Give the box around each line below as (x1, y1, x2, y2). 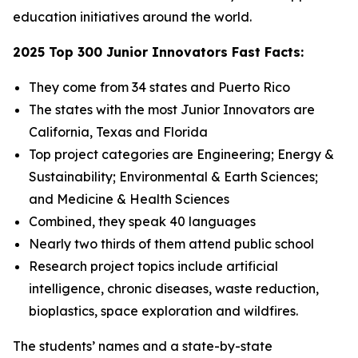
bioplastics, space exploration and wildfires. (29, 303, 298, 319)
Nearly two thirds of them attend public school (29, 236, 314, 252)
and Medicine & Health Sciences (29, 191, 229, 207)
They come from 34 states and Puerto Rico (29, 79, 290, 95)
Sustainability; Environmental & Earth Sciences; (29, 169, 318, 185)
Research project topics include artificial (29, 258, 278, 274)
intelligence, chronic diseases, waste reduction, (29, 280, 319, 296)
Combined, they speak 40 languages (29, 213, 256, 229)
